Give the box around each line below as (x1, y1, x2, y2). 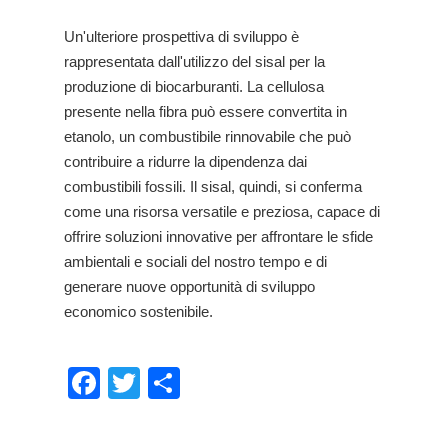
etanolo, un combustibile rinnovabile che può (64, 128, 351, 145)
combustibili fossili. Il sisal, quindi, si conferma (64, 178, 362, 195)
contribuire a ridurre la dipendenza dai (64, 153, 307, 170)
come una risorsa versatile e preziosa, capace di (64, 203, 380, 220)
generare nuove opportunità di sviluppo (64, 278, 315, 295)
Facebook (100, 365, 242, 401)
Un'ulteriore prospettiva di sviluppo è (64, 28, 299, 45)
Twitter (140, 365, 235, 401)
